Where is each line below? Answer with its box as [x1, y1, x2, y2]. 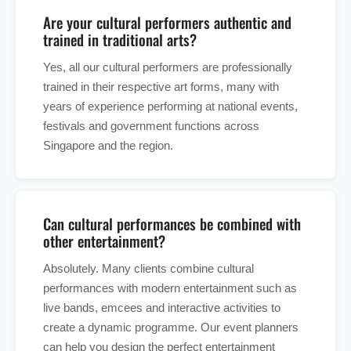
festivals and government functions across [43, 119, 259, 133]
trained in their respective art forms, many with [43, 80, 279, 94]
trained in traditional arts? [43, 28, 197, 51]
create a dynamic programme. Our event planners [43, 320, 299, 335]
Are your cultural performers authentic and [43, 11, 291, 34]
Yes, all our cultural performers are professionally [43, 60, 292, 74]
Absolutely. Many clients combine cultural [43, 262, 254, 276]
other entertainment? [43, 230, 165, 252]
